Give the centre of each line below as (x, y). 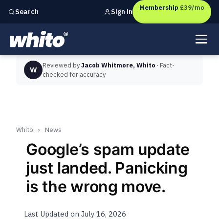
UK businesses (142, 16)
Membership (159, 8)
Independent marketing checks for (64, 16)
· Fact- (165, 65)
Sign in (122, 11)
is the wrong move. (96, 186)
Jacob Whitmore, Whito (119, 65)
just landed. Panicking (107, 168)
